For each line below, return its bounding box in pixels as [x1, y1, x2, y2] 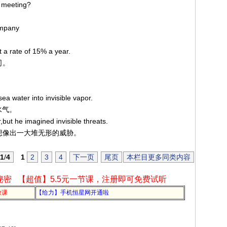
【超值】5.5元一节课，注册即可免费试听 [17, 175, 167, 183]
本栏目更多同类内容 [127, 153, 191, 161]
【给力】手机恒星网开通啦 [36, 189, 109, 196]
